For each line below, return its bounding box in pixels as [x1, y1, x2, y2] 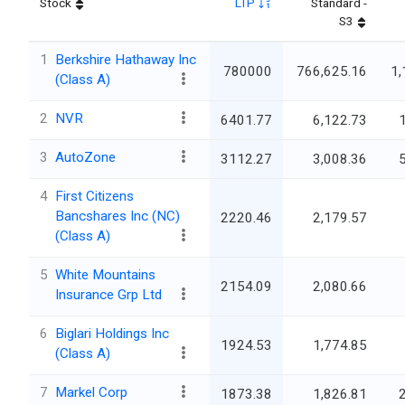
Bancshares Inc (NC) [55, 208, 180, 225]
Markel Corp [55, 384, 127, 401]
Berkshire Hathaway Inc [55, 52, 196, 69]
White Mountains [55, 267, 155, 284]
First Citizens [55, 188, 134, 205]
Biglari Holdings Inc [55, 325, 169, 343]
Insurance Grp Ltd [55, 287, 162, 304]
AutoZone [55, 149, 116, 166]
